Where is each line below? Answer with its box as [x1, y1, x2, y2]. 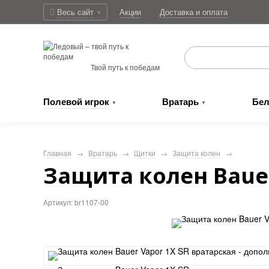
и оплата [193, 6, 228, 17]
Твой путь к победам [91, 62, 160, 72]
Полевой [43, 95, 82, 108]
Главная [43, 148, 71, 158]
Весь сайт [57, 6, 94, 17]
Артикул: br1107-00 [43, 197, 109, 207]
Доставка [160, 6, 193, 17]
